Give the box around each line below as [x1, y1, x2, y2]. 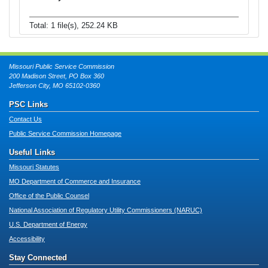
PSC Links [9, 100, 48, 109]
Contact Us [9, 115, 42, 123]
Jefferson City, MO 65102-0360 [9, 82, 100, 90]
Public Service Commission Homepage [9, 130, 121, 138]
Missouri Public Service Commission [9, 63, 114, 71]
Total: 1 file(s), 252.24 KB [29, 20, 118, 30]
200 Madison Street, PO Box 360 [9, 72, 104, 80]
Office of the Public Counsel [9, 192, 89, 200]
